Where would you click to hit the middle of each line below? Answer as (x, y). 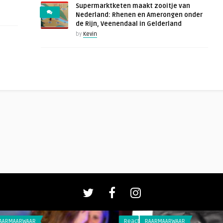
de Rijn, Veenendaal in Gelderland (128, 24)
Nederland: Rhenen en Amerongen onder (139, 15)
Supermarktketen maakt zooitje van (133, 6)
